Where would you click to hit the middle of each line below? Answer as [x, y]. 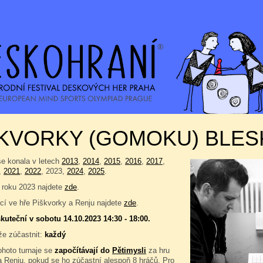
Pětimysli [129, 250]
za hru [158, 250]
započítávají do [83, 250]
